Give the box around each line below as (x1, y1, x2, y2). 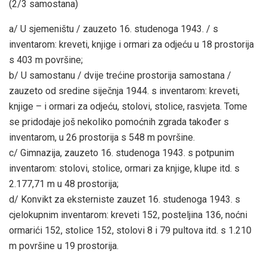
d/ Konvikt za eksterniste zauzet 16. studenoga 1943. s (9, 194, 240, 206)
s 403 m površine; (9, 54, 83, 66)
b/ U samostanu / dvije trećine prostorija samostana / (9, 70, 231, 82)
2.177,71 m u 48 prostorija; (9, 178, 119, 190)
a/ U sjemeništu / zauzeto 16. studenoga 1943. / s (9, 23, 218, 35)
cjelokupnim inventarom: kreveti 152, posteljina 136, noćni (9, 209, 247, 221)
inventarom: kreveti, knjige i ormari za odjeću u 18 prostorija (9, 39, 254, 51)
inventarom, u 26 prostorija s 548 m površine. (9, 132, 195, 144)
